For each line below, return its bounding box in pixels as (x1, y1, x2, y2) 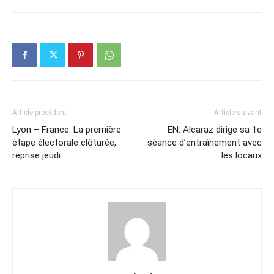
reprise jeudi (12, 150, 61, 161)
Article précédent (12, 108, 67, 117)
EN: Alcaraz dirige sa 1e (168, 124, 262, 135)
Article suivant (214, 108, 262, 117)
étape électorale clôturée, (12, 137, 116, 148)
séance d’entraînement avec (147, 137, 262, 148)
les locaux (221, 150, 262, 161)
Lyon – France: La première (12, 124, 121, 135)
